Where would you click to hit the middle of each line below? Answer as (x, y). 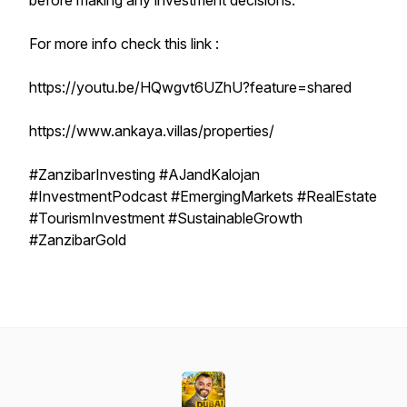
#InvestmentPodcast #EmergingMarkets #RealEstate (203, 196)
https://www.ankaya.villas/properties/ (152, 131)
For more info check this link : (126, 44)
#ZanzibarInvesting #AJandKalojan (144, 174)
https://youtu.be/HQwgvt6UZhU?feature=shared (190, 87)
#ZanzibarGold (78, 240)
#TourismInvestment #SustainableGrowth (166, 218)
